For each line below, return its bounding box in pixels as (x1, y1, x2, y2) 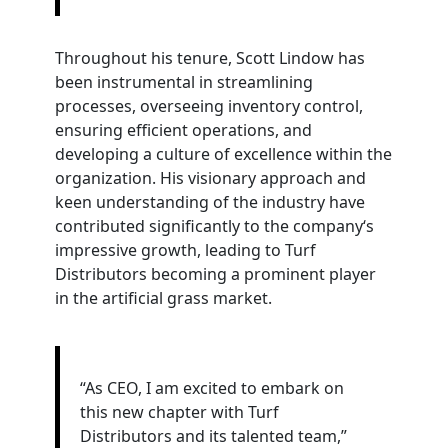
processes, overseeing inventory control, (54, 95, 363, 117)
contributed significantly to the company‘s (54, 215, 374, 237)
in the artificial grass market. (54, 287, 272, 309)
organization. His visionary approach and (54, 167, 366, 189)
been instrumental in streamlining (54, 71, 313, 93)
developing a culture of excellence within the (54, 143, 392, 165)
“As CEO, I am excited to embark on (79, 377, 344, 399)
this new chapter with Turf (79, 401, 279, 423)
